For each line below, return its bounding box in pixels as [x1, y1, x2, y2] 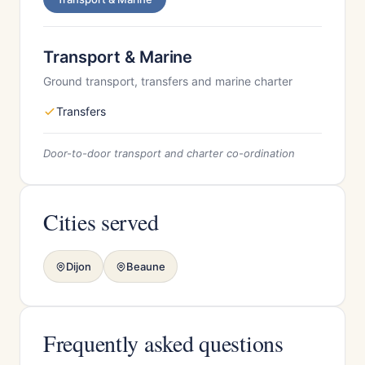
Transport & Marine [43, 47, 193, 67]
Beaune [126, 260, 165, 273]
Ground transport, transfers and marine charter [43, 74, 292, 88]
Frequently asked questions [43, 328, 284, 358]
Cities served [43, 206, 159, 237]
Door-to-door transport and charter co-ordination [43, 147, 295, 160]
